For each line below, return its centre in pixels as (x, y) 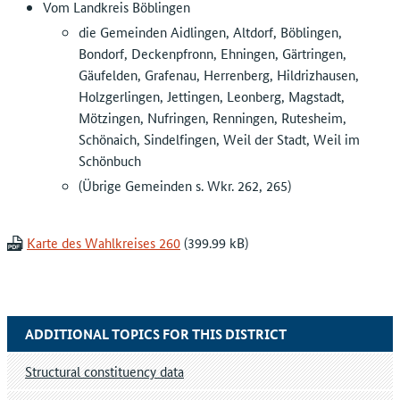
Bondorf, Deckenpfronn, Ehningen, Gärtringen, (212, 53)
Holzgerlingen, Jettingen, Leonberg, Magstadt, (212, 96)
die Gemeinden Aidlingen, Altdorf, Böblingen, (210, 31)
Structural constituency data (104, 371)
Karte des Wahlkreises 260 (104, 242)
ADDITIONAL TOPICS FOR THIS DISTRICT (156, 333)
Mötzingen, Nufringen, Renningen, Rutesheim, (212, 117)
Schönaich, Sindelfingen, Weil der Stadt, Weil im (219, 138)
